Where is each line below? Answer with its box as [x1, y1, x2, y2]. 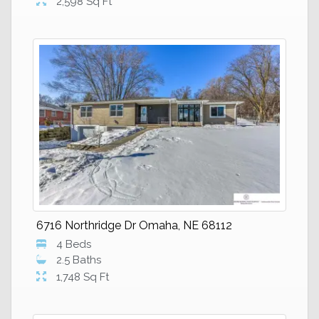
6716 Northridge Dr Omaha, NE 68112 [36, 219, 232, 232]
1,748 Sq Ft [56, 271, 109, 283]
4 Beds [56, 238, 91, 251]
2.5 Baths [56, 253, 101, 266]
